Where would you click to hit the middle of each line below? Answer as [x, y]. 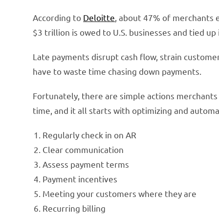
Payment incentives [80, 178]
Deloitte [99, 17]
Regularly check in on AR [90, 134]
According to [58, 17]
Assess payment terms [86, 164]
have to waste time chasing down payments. [117, 71]
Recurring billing [74, 208]
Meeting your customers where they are [120, 193]
